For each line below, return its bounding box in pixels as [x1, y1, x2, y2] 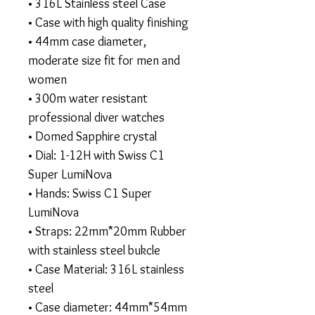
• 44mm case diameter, [28, 34, 146, 49]
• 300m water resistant [28, 91, 148, 106]
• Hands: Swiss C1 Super [28, 186, 152, 201]
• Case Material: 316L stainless [28, 262, 184, 277]
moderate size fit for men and [28, 53, 180, 68]
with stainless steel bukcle [28, 243, 160, 258]
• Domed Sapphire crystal [28, 129, 157, 144]
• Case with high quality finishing [28, 15, 188, 30]
